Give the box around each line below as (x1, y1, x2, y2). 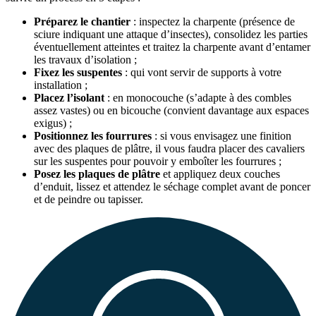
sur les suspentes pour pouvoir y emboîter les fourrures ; (34, 155, 281, 168)
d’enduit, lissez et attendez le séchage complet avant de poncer (34, 181, 310, 193)
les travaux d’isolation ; (34, 54, 137, 66)
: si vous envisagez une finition (152, 130, 291, 142)
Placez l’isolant (34, 92, 104, 104)
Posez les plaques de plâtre (34, 168, 160, 181)
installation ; (34, 79, 87, 92)
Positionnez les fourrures (34, 130, 152, 142)
